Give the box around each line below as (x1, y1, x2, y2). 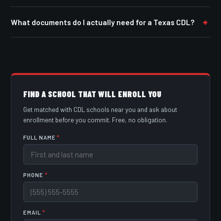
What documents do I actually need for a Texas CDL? (11, 17, 195, 27)
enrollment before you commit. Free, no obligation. (23, 115, 168, 124)
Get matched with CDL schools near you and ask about (23, 105, 178, 113)
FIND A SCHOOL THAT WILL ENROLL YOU (23, 88, 162, 99)
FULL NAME (23, 134, 57, 141)
